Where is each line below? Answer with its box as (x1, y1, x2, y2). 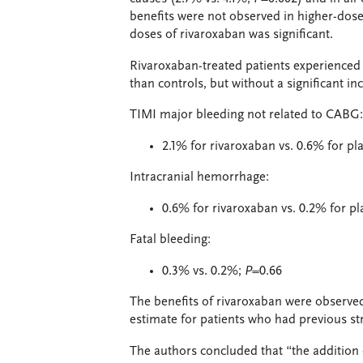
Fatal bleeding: (130, 233, 211, 246)
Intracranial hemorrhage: (130, 171, 269, 184)
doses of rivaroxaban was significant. (130, 28, 333, 41)
